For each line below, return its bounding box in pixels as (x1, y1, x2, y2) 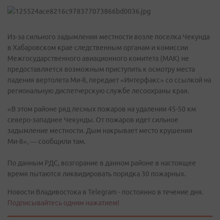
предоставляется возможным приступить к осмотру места (7, 65, 195, 73)
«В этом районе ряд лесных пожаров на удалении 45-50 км (7, 105, 196, 113)
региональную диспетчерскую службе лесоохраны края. (7, 87, 189, 95)
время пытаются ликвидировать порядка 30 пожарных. (7, 170, 186, 178)
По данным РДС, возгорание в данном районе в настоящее (7, 159, 196, 167)
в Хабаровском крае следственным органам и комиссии (7, 44, 188, 52)
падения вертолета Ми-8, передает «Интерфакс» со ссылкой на (7, 76, 211, 84)
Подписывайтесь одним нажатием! (7, 199, 119, 207)
